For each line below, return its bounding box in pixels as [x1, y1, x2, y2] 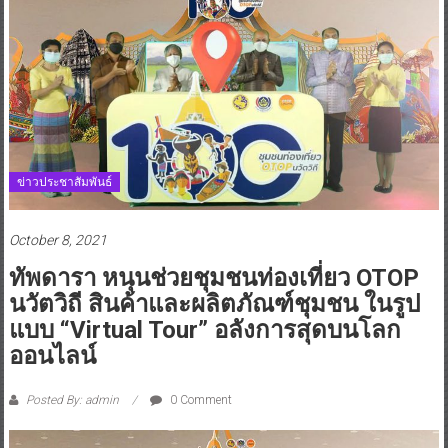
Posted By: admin [22, 392, 122, 407]
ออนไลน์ [8, 341, 96, 370]
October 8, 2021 [8, 231, 107, 248]
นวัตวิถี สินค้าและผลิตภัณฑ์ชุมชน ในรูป [8, 289, 420, 318]
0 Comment [166, 392, 232, 407]
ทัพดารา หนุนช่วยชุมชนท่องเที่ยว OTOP [8, 263, 419, 292]
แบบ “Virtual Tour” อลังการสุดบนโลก [8, 315, 401, 344]
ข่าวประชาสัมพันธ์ [16, 174, 112, 189]
